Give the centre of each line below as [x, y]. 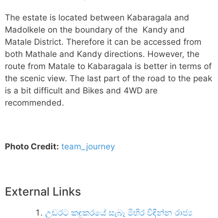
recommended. [35, 103]
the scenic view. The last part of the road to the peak [109, 79]
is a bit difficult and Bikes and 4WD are [81, 91]
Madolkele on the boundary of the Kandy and [95, 30]
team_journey [88, 147]
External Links [43, 192]
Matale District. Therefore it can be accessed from [103, 42]
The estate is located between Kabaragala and [97, 18]
